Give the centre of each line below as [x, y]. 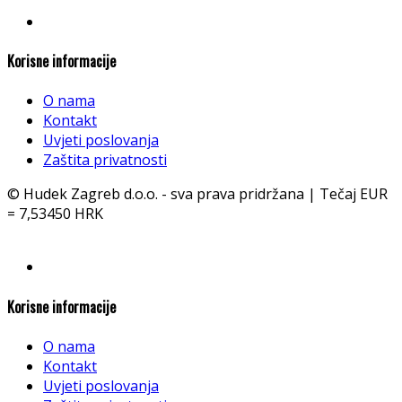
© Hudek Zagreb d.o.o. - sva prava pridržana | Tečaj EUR [197, 194]
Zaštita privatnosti [105, 160]
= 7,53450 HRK [55, 214]
